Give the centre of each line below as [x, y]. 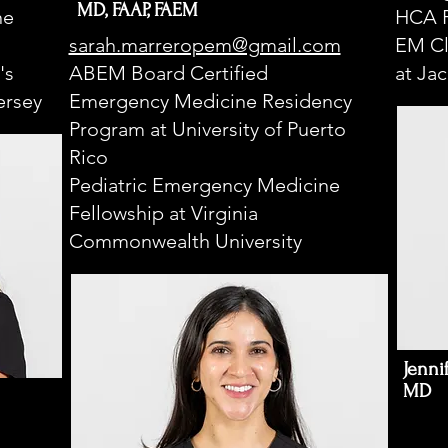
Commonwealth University [185, 241]
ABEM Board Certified [168, 73]
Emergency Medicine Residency [210, 101]
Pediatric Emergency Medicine [204, 185]
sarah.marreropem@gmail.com [204, 45]
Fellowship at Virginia [163, 213]
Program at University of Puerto [207, 129]
